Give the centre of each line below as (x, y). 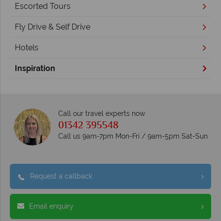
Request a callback (61, 176)
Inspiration (35, 68)
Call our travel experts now (101, 114)
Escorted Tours (43, 6)
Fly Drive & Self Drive (53, 27)
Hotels (27, 47)
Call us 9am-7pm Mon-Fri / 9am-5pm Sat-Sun (133, 136)
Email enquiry (51, 206)
